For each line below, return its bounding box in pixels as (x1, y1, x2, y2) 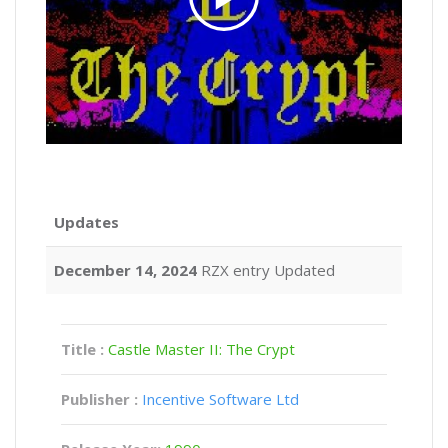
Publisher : (61, 389, 138, 409)
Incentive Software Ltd (142, 389, 299, 409)
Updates (54, 212, 119, 232)
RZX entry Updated (197, 260, 335, 280)
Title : (61, 339, 108, 359)
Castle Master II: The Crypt (108, 339, 295, 359)
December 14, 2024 (54, 260, 197, 280)
